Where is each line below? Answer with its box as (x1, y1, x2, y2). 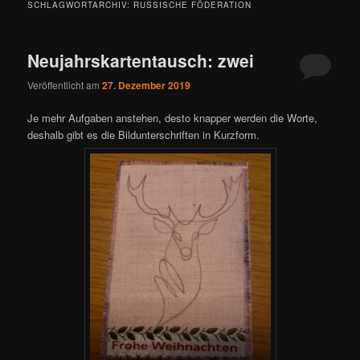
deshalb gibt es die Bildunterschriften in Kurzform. (27, 127, 260, 143)
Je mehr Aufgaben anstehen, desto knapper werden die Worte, (27, 110, 318, 126)
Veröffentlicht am (27, 78, 103, 92)
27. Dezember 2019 (102, 78, 191, 93)
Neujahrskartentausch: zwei (27, 47, 255, 72)
